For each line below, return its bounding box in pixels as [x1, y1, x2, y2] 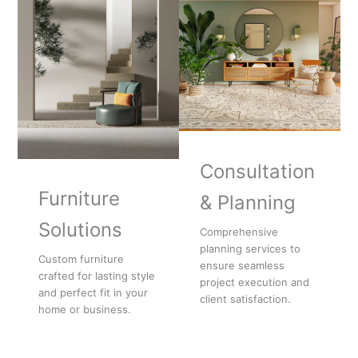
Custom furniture [38, 252, 124, 265]
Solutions [38, 218, 122, 242]
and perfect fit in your [38, 285, 148, 299]
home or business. [38, 302, 131, 316]
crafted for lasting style [38, 268, 155, 282]
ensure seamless [199, 258, 284, 272]
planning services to [199, 241, 300, 255]
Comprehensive [199, 225, 278, 238]
